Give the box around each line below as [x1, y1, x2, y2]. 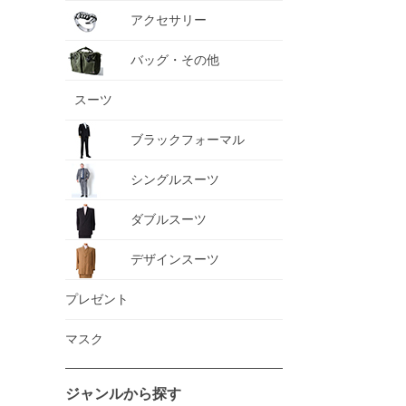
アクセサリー [130, 13, 207, 27]
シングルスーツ [130, 172, 219, 187]
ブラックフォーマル [130, 132, 245, 147]
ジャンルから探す [65, 386, 181, 401]
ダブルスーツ [130, 212, 207, 227]
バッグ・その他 [130, 53, 219, 67]
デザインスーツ [130, 252, 219, 266]
